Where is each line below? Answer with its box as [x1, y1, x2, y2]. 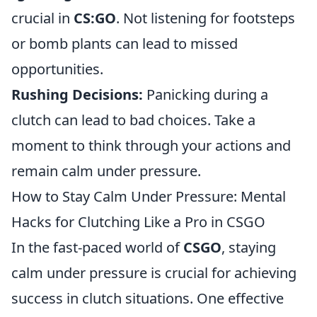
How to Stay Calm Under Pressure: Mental [11, 187, 286, 206]
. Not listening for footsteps [116, 8, 295, 28]
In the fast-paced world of [11, 238, 183, 257]
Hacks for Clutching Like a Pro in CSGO [11, 212, 265, 231]
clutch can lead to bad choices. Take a [11, 110, 255, 129]
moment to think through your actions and [11, 136, 291, 155]
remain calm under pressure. [11, 161, 201, 180]
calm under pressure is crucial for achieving [11, 263, 296, 282]
